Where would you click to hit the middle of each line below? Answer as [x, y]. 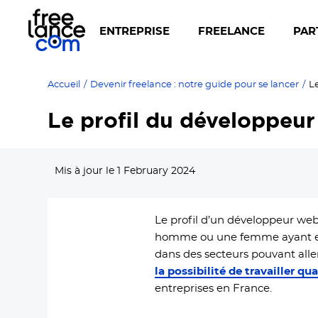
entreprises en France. [214, 289]
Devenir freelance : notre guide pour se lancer [195, 85]
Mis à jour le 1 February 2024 [125, 171]
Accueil [64, 85]
